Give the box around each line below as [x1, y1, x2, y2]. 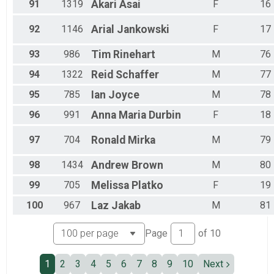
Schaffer [116, 68, 159, 81]
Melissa [91, 179, 129, 192]
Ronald [91, 134, 125, 147]
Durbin [149, 109, 181, 122]
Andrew [91, 159, 129, 172]
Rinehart [113, 48, 155, 61]
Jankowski [117, 23, 169, 36]
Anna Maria [91, 109, 146, 122]
